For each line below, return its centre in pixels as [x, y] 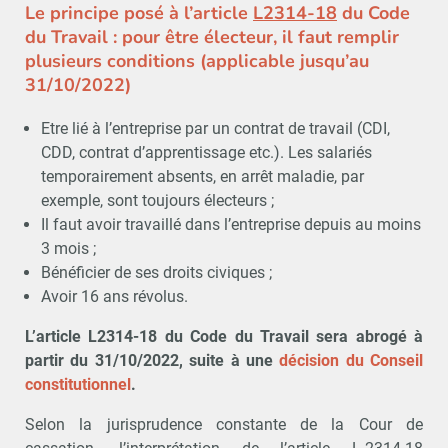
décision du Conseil [351, 360]
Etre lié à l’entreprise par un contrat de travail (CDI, [215, 128]
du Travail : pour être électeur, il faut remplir [212, 36]
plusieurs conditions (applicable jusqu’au [197, 60]
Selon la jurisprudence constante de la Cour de [224, 424]
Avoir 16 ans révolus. [114, 296]
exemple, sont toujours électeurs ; [157, 200]
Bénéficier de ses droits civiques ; [156, 272]
